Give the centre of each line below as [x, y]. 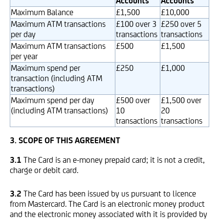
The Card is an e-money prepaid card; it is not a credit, [114, 160]
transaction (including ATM [56, 78]
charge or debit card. [44, 170]
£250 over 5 [181, 24]
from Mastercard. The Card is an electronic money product [107, 204]
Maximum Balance [42, 12]
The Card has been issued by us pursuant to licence [110, 194]
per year [24, 56]
